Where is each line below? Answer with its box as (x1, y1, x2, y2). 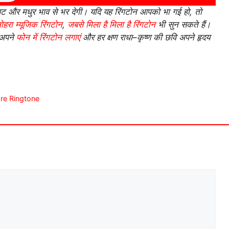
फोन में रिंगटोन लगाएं (16, 32, 80, 42)
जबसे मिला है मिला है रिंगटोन (67, 19, 155, 30)
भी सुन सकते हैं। (155, 19, 211, 30)
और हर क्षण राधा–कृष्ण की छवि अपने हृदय (80, 32, 210, 42)
